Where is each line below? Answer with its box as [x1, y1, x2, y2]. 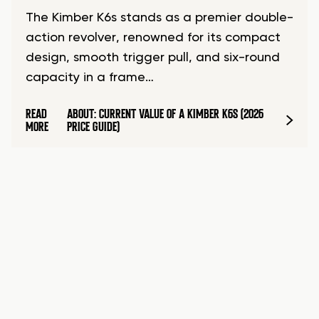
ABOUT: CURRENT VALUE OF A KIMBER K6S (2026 [66, 106, 263, 122]
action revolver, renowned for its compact [26, 31, 281, 45]
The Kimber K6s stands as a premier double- [26, 11, 293, 25]
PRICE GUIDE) [66, 119, 120, 135]
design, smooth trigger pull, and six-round [26, 51, 280, 65]
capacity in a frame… [26, 71, 154, 85]
